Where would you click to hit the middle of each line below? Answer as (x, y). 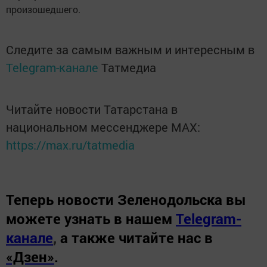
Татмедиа (129, 68)
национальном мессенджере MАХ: (103, 127)
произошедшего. (43, 10)
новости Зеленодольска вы (152, 200)
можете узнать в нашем (89, 219)
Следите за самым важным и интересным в (130, 50)
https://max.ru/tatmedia (70, 145)
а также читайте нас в (136, 238)
